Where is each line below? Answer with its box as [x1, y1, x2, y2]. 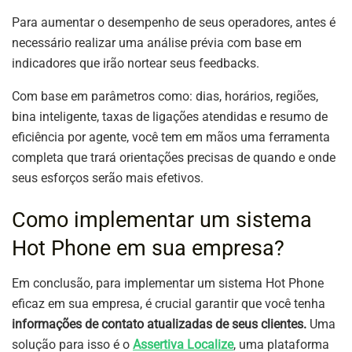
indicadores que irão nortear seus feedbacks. [12, 55, 262, 71]
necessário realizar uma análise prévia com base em [12, 35, 302, 50]
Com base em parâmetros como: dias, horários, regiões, [12, 88, 318, 104]
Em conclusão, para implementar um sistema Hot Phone [12, 275, 324, 291]
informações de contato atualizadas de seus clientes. [12, 316, 306, 332]
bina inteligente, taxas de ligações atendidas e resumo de [12, 108, 328, 124]
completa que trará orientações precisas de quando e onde [12, 149, 335, 165]
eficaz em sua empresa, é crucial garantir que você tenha [12, 295, 325, 311]
